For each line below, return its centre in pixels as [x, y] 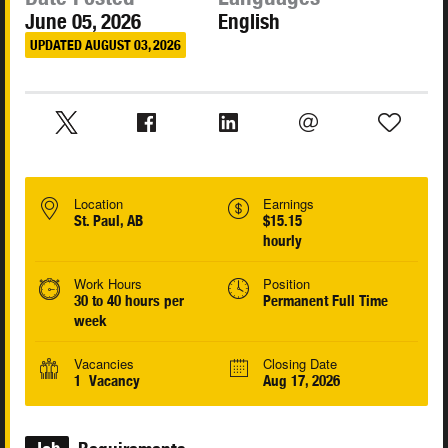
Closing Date [299, 364]
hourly [282, 241]
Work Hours [108, 284]
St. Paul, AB [108, 221]
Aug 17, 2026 [301, 381]
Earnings [288, 204]
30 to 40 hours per [129, 301]
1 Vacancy [107, 381]
